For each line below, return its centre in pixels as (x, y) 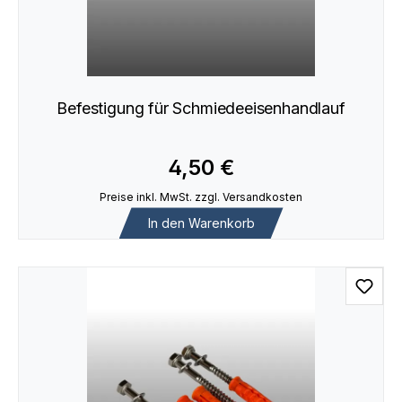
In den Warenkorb (201, 223)
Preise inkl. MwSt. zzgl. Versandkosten (201, 197)
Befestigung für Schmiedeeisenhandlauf (201, 108)
